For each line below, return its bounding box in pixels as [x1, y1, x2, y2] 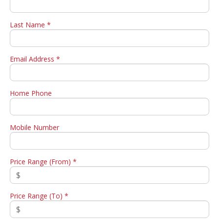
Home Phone [10, 88, 52, 98]
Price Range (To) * [10, 191, 68, 200]
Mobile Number [10, 122, 59, 132]
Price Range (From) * [10, 156, 77, 166]
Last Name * [10, 20, 51, 29]
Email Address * [10, 54, 60, 64]
